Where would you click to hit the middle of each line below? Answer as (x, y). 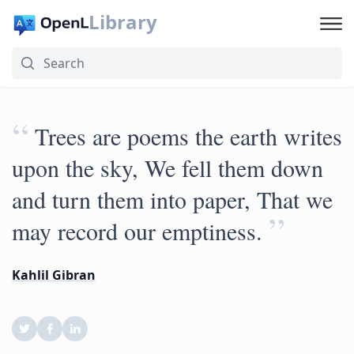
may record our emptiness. (137, 231)
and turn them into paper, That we (172, 199)
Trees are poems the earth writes (188, 136)
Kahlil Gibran (54, 275)
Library (122, 22)
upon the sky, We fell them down (168, 168)
